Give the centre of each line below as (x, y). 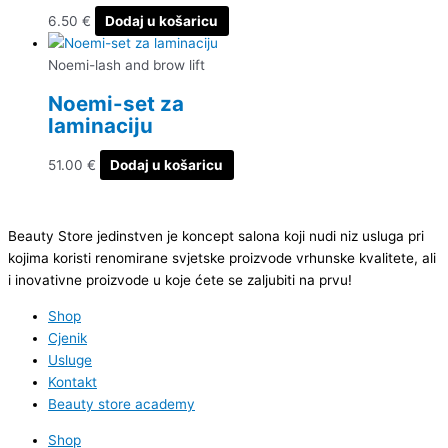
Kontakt (72, 381)
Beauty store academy (121, 403)
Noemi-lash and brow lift (126, 64)
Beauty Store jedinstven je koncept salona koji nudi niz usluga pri (216, 236)
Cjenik (67, 337)
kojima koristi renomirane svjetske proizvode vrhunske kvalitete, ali (222, 258)
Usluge (70, 359)
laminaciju (100, 125)
